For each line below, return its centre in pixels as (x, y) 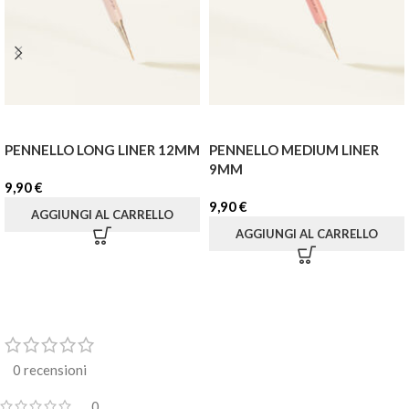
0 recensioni (50, 369)
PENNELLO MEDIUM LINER (294, 150)
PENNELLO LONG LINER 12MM (102, 150)
